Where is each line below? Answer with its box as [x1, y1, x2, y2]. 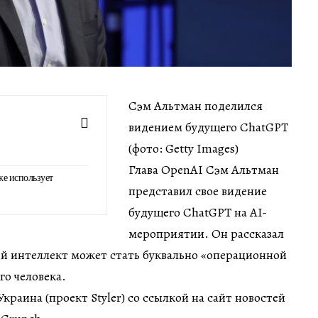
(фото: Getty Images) [128, 139, 238, 157]
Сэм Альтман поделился [128, 97, 263, 114]
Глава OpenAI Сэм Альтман [128, 160, 279, 178]
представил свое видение [128, 182, 267, 199]
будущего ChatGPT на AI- [128, 203, 267, 221]
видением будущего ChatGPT [128, 118, 288, 136]
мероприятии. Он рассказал [128, 224, 284, 242]
